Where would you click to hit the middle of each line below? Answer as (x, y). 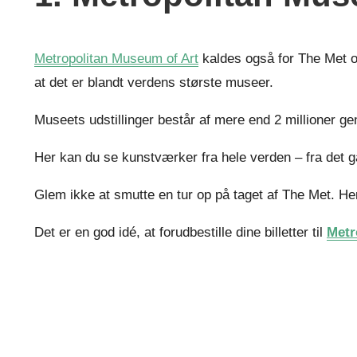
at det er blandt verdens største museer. (154, 83)
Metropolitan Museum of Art (116, 59)
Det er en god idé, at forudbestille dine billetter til (180, 233)
